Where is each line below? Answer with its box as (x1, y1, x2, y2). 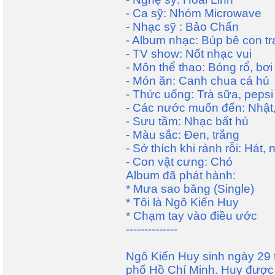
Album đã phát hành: (126, 169, 236, 182)
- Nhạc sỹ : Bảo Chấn (126, 20, 239, 33)
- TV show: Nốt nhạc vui (126, 47, 252, 60)
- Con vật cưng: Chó (126, 155, 233, 168)
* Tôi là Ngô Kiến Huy (126, 196, 239, 209)
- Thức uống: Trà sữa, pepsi (126, 88, 273, 101)
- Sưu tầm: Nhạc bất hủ (126, 115, 249, 128)
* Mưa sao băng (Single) (126, 182, 254, 195)
